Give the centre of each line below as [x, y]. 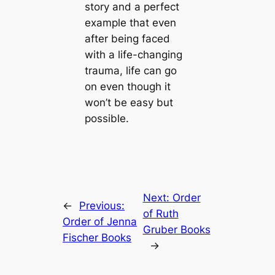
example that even [130, 23]
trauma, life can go [130, 71]
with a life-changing [133, 55]
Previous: [102, 206]
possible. [107, 119]
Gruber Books [176, 230]
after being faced [127, 39]
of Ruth [161, 214]
